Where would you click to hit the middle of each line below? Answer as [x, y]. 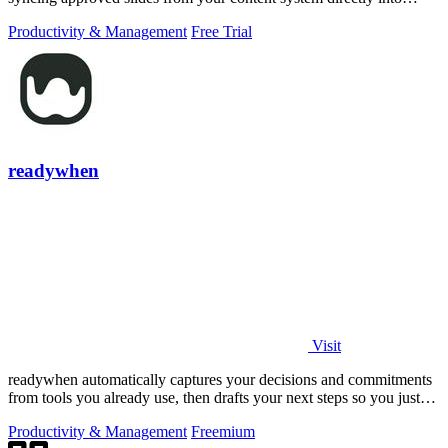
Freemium [223, 431]
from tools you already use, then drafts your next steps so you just [214, 397]
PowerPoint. [47, 16]
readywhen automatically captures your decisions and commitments [220, 379]
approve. [35, 415]
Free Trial [221, 32]
